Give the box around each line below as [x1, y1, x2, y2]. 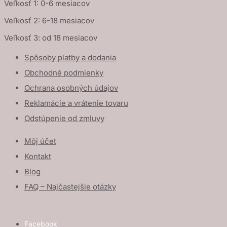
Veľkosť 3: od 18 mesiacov [4, 32, 97, 43]
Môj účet [24, 136, 56, 146]
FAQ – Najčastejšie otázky [24, 181, 116, 192]
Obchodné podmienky [24, 67, 103, 78]
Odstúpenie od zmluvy [24, 113, 104, 123]
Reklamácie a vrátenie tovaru [24, 98, 128, 108]
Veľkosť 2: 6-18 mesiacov [4, 15, 94, 25]
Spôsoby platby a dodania [24, 52, 116, 62]
